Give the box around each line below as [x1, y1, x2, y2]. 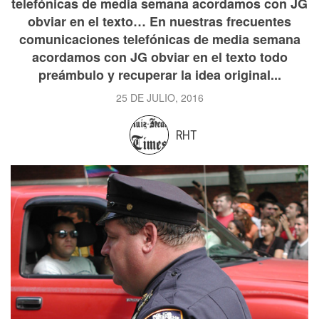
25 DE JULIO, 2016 [115, 90, 204, 105]
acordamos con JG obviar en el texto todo [31, 48, 288, 66]
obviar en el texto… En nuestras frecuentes [28, 12, 291, 31]
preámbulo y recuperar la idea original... [38, 66, 281, 84]
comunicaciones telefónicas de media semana [19, 30, 300, 48]
